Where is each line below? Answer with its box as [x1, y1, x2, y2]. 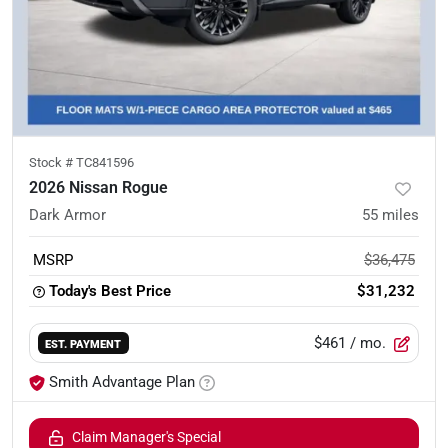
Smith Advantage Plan [49, 373, 195, 392]
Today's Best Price [49, 282, 171, 301]
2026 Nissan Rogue [29, 178, 168, 198]
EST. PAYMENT [45, 336, 122, 351]
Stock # [29, 155, 76, 171]
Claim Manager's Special [72, 429, 221, 446]
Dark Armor [29, 206, 106, 225]
